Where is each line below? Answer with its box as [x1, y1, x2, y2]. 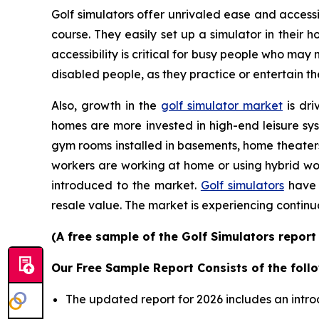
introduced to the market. [51, 178, 201, 193]
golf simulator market [161, 98, 283, 113]
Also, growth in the [51, 98, 161, 113]
